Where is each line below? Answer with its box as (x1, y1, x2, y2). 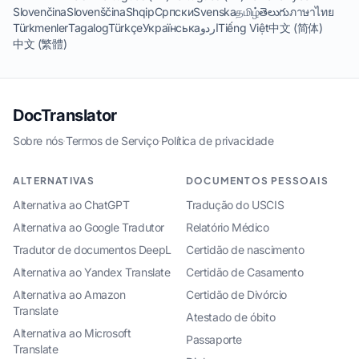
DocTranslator (13, 106, 117, 126)
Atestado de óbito (186, 310, 276, 325)
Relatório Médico (186, 220, 269, 235)
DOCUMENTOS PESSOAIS (186, 175, 329, 188)
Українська (142, 21, 200, 35)
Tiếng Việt (218, 21, 269, 35)
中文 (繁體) (13, 37, 67, 51)
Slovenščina (67, 5, 126, 19)
